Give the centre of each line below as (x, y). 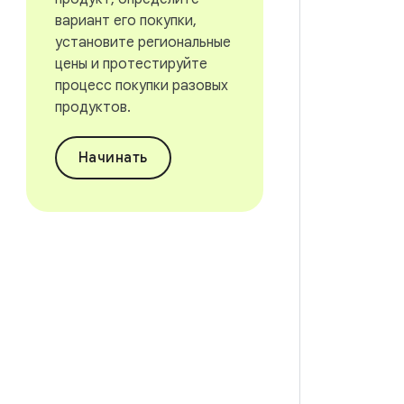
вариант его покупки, (125, 21)
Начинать (113, 158)
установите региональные (142, 42)
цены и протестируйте (131, 64)
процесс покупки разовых (141, 86)
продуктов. (92, 107)
